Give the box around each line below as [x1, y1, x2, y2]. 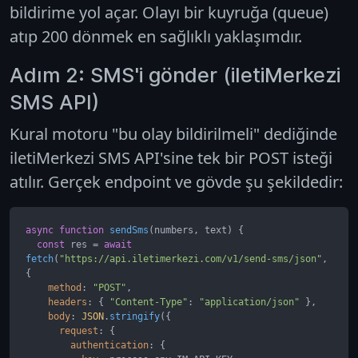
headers [48, 296, 87, 308]
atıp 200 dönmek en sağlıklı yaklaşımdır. [10, 25, 302, 47]
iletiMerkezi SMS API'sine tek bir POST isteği [10, 146, 332, 169]
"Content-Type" [109, 296, 188, 308]
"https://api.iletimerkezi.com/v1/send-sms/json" [59, 253, 322, 265]
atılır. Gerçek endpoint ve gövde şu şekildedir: [10, 170, 343, 193]
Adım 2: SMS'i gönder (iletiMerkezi [10, 62, 340, 87]
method [48, 281, 82, 293]
